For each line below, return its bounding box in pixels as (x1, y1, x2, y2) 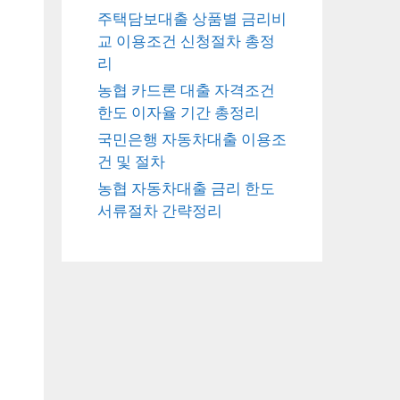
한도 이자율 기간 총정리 (96, 102, 260, 122)
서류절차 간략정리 (96, 200, 222, 221)
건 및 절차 (96, 151, 165, 171)
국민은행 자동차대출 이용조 (96, 129, 287, 149)
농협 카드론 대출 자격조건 (96, 79, 275, 100)
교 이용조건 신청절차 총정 (96, 30, 275, 51)
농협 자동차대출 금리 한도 (96, 178, 275, 198)
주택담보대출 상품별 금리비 (96, 8, 287, 29)
